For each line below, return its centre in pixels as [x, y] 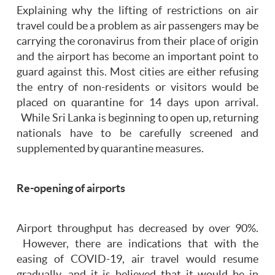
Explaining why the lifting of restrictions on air [137, 11]
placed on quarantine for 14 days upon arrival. [137, 103]
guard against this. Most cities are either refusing [137, 72]
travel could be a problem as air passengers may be [137, 26]
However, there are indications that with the [137, 244]
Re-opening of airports [71, 189]
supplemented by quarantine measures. [110, 149]
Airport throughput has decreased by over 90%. [137, 229]
